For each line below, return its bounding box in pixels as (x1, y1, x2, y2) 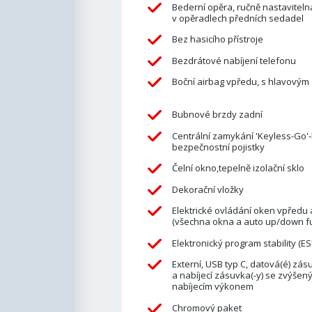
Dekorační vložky (171, 182, 244, 196)
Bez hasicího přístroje (171, 33, 263, 46)
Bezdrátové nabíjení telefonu (171, 54, 296, 67)
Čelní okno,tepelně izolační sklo (171, 162, 304, 175)
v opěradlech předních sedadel (171, 11, 304, 24)
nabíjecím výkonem (171, 280, 253, 293)
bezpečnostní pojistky (171, 140, 265, 153)
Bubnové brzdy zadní (171, 107, 263, 120)
